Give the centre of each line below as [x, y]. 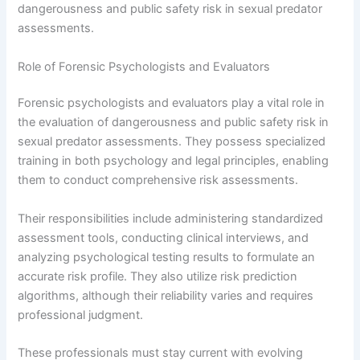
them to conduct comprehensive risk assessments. [158, 180]
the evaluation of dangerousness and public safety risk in [174, 123]
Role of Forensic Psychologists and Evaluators [144, 66]
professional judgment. [81, 315]
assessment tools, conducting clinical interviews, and [164, 237]
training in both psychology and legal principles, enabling [174, 161]
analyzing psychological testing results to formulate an [167, 257]
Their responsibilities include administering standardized [171, 218]
